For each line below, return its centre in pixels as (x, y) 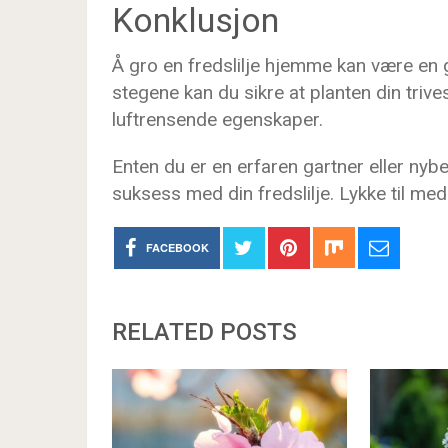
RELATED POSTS (204, 332)
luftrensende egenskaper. (217, 119)
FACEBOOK (177, 247)
